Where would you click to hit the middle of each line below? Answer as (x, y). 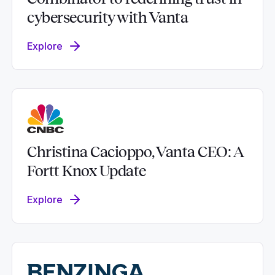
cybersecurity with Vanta (107, 18)
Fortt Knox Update (87, 171)
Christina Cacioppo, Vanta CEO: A (135, 152)
